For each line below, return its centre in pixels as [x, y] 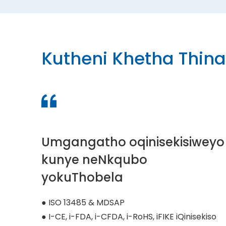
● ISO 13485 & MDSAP [84, 203]
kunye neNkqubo [94, 160]
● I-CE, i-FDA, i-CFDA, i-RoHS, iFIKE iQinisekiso [129, 217]
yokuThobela [82, 178]
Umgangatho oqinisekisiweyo [133, 142]
